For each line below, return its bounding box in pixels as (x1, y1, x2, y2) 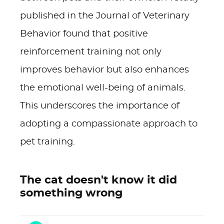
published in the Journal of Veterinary (20, 11, 189, 20)
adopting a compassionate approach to (20, 119, 197, 128)
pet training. (20, 137, 75, 146)
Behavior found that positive (20, 29, 148, 38)
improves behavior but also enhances (20, 65, 189, 74)
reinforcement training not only (20, 47, 161, 56)
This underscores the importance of (20, 101, 179, 110)
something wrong (20, 187, 122, 198)
